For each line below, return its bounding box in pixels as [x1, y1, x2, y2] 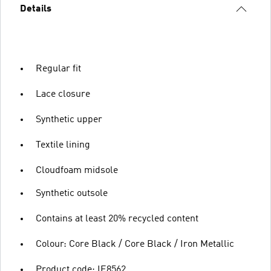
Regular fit [36, 64, 81, 74]
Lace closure [36, 90, 90, 99]
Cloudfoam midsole [36, 166, 118, 175]
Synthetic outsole [36, 189, 108, 198]
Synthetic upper [36, 115, 102, 125]
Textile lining [36, 140, 90, 150]
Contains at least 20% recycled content [36, 214, 198, 224]
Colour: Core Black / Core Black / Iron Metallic [36, 240, 234, 249]
